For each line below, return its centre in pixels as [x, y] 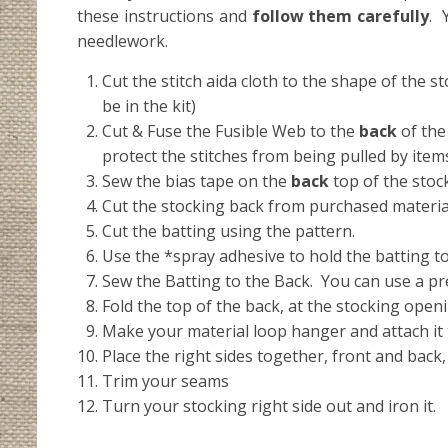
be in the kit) [149, 105]
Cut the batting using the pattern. [228, 230]
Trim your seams [165, 380]
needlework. [122, 40]
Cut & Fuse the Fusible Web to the [230, 130]
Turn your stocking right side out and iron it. [269, 405]
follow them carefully [340, 15]
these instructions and [164, 15]
